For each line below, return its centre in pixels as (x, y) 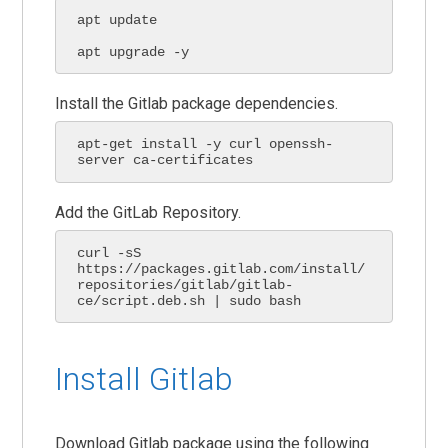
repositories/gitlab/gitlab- (185, 284)
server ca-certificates (165, 160)
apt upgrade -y (133, 51)
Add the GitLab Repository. (148, 212)
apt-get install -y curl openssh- (205, 144)
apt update (117, 19)
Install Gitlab (144, 379)
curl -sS (109, 252)
